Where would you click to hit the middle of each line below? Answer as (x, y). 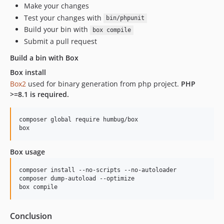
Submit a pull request (60, 41)
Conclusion (31, 216)
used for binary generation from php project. (103, 83)
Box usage (27, 151)
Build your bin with (57, 29)
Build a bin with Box (44, 57)
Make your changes (56, 6)
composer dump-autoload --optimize (77, 178)
